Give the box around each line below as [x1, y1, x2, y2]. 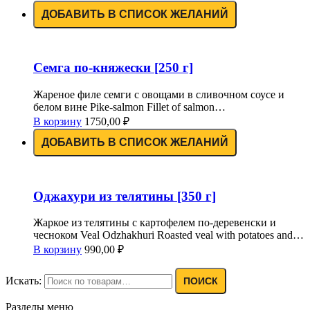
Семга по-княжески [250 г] [33, 60, 193, 75]
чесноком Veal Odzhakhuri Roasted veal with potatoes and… [33, 229, 304, 241]
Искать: [6, 275, 42, 287]
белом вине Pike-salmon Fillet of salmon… [33, 100, 226, 113]
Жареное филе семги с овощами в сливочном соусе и [33, 88, 284, 100]
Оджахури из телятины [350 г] [33, 188, 216, 203]
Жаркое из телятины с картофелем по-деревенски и [33, 217, 276, 229]
